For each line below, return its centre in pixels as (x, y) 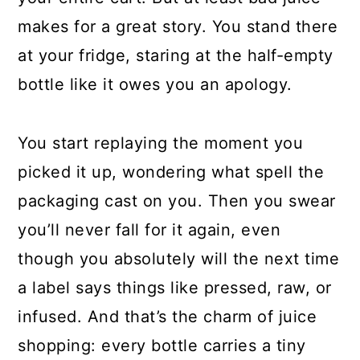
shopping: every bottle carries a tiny (162, 345)
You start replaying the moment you (161, 143)
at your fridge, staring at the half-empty (176, 55)
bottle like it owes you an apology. (158, 84)
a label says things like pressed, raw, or (175, 287)
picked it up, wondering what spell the (171, 172)
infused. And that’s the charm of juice (168, 316)
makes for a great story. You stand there (178, 26)
